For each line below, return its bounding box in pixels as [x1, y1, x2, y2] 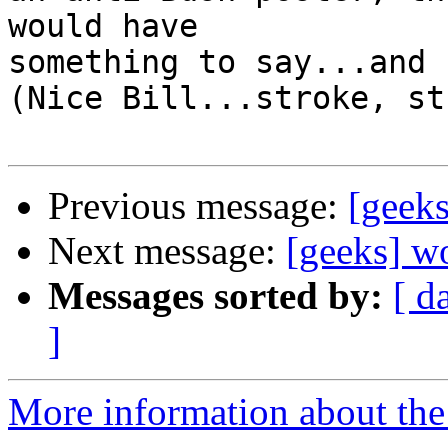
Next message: [48, 229, 286, 273]
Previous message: [48, 184, 348, 228]
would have [8, 8, 198, 45]
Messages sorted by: [48, 274, 383, 318]
